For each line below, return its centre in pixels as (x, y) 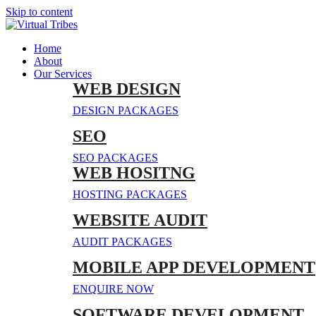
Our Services (63, 74)
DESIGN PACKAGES (126, 110)
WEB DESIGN (127, 89)
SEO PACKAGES (115, 158)
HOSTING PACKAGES (130, 194)
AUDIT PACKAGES (122, 242)
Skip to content (39, 12)
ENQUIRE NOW (113, 289)
